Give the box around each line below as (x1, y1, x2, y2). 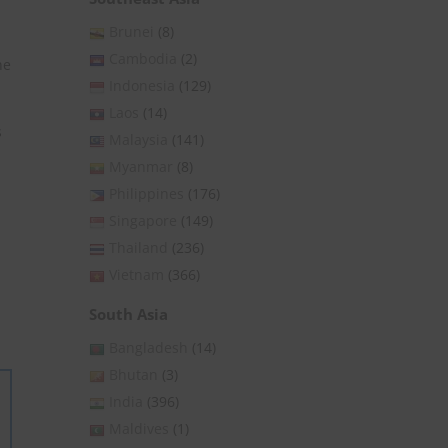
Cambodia (109, 49, 177, 69)
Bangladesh (109, 338, 188, 358)
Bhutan (109, 365, 158, 385)
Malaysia (109, 130, 168, 150)
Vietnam (109, 265, 164, 285)
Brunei (109, 22, 154, 42)
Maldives (109, 419, 169, 439)
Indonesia (109, 76, 175, 96)
